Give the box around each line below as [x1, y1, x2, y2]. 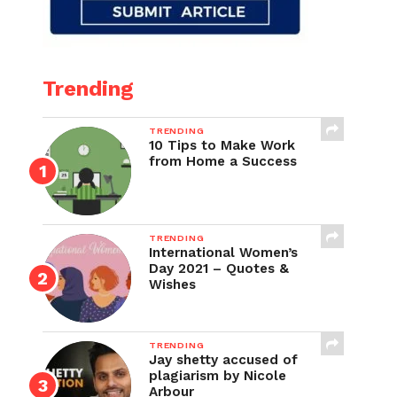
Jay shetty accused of [149, 352, 298, 368]
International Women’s [149, 245, 298, 261]
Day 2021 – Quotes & [149, 261, 289, 276]
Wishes [149, 276, 196, 292]
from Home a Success [149, 153, 297, 169]
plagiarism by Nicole [149, 368, 286, 384]
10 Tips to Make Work [149, 137, 295, 153]
